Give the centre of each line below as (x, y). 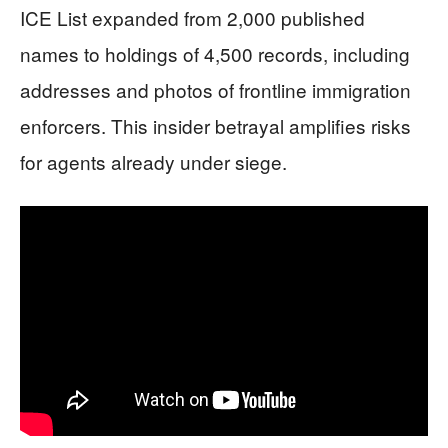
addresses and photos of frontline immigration (215, 89)
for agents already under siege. (153, 161)
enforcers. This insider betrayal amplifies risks (215, 125)
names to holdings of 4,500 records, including (215, 53)
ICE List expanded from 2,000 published (192, 17)
